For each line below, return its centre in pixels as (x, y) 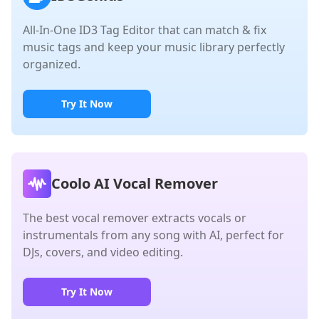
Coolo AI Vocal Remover (135, 183)
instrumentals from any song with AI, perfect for (153, 235)
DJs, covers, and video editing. (103, 252)
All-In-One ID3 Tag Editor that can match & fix (145, 30)
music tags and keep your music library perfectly (154, 47)
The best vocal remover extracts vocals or (135, 218)
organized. (52, 64)
